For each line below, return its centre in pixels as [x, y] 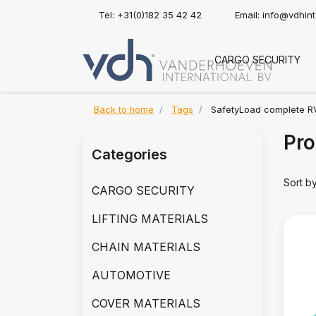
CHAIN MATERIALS [146, 247]
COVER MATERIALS [146, 303]
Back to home [124, 110]
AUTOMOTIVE [131, 275]
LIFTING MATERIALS [150, 219]
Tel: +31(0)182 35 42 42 [150, 15]
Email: [249, 15]
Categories [129, 154]
